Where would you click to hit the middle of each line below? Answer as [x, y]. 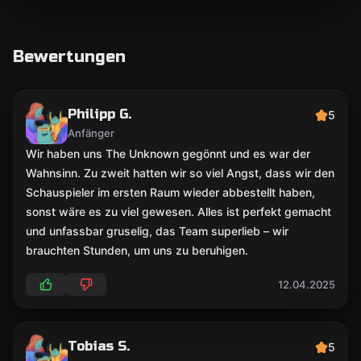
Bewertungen [69, 57]
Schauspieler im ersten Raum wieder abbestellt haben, [170, 192]
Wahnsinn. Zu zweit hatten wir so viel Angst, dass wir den [180, 173]
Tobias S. [99, 346]
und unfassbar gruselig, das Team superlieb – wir [157, 231]
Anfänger [91, 133]
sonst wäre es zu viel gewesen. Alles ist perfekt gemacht [178, 212]
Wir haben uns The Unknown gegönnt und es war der [168, 154]
